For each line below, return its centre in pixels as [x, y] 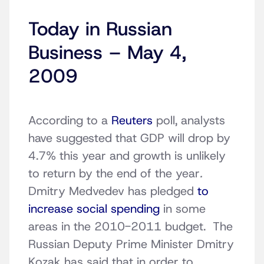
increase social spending [94, 209]
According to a [70, 121]
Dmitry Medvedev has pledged [113, 191]
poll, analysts [189, 121]
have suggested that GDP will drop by [129, 138]
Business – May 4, [107, 53]
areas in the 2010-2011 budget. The [131, 227]
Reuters [132, 121]
